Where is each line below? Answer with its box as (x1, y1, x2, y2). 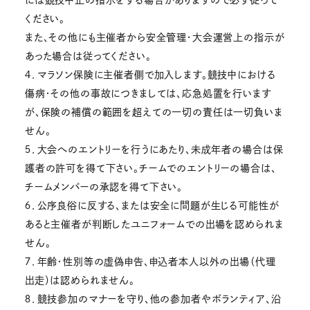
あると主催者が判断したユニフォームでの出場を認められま (24, 219, 284, 229)
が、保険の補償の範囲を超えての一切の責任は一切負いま (24, 107, 283, 117)
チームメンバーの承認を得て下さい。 (24, 181, 183, 192)
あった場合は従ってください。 (24, 51, 152, 61)
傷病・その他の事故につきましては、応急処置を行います (24, 88, 271, 98)
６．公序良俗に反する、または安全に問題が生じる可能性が (24, 200, 280, 210)
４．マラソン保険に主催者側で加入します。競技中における (24, 69, 276, 80)
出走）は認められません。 (24, 275, 135, 285)
